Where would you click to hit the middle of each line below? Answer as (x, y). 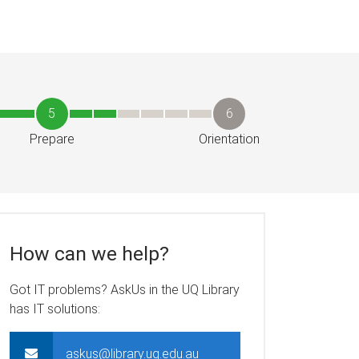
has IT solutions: (54, 309)
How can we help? (89, 253)
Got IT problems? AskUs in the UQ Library (124, 289)
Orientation (230, 139)
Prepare (52, 139)
